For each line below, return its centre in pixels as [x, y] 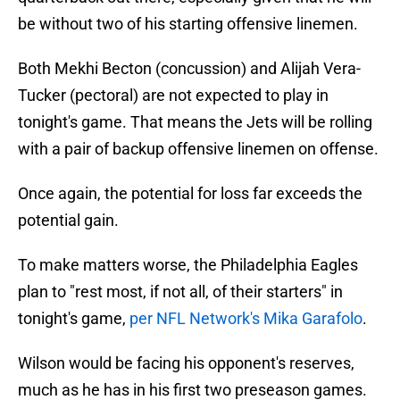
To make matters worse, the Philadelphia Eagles [188, 265]
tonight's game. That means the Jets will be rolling [195, 122]
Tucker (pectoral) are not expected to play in [173, 96]
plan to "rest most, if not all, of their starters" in [180, 292]
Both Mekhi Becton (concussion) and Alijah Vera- [189, 69]
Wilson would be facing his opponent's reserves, [186, 363]
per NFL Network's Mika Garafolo [246, 319]
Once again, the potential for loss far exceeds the [190, 194]
